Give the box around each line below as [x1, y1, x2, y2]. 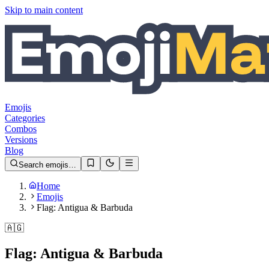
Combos [5, 124, 37, 134]
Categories [5, 113, 45, 123]
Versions [5, 134, 37, 145]
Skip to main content [5, 5, 83, 15]
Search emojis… [19, 160, 76, 169]
